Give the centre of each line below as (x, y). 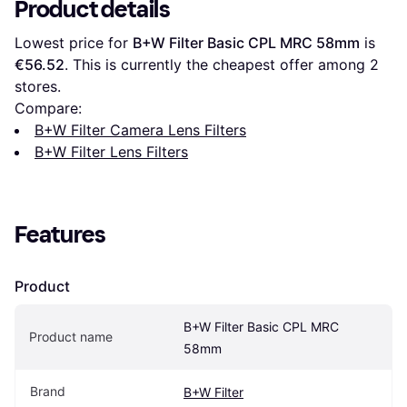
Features (60, 234)
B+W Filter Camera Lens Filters (140, 129)
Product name (71, 336)
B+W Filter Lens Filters (111, 151)
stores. (38, 86)
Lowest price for (74, 42)
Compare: (48, 108)
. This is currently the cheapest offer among (217, 64)
